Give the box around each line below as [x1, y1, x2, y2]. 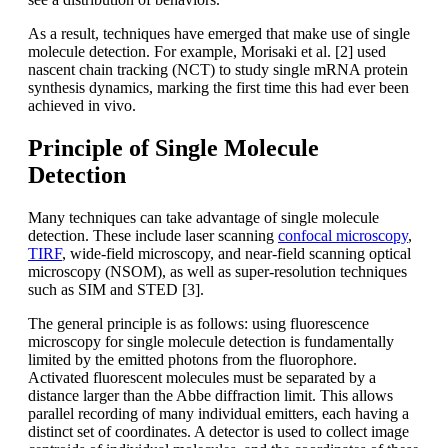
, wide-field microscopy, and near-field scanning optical [62, 245, 411, 263]
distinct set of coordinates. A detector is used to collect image [28, 423, 409, 441]
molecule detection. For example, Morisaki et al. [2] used [28, 43, 386, 61]
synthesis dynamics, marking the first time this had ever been [28, 79, 409, 97]
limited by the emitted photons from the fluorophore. [28, 351, 357, 369]
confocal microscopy [278, 227, 408, 245]
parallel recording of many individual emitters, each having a [28, 405, 409, 423]
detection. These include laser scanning [28, 227, 278, 245]
